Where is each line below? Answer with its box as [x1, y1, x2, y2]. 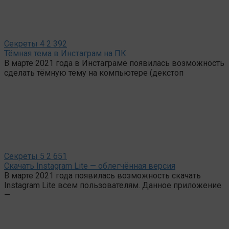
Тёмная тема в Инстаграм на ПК [4, 48, 126, 58]
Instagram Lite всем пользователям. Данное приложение [4, 180, 221, 190]
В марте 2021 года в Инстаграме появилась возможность [4, 58, 224, 68]
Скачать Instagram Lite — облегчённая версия [4, 161, 175, 171]
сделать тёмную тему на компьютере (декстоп [4, 67, 184, 78]
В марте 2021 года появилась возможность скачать [4, 170, 201, 180]
